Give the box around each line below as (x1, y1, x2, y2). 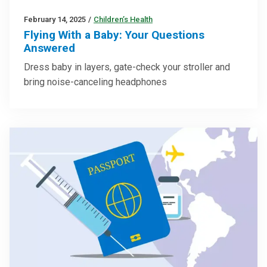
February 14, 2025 (24, 15, 86, 24)
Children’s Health (94, 15, 153, 24)
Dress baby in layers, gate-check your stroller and (24, 61, 230, 73)
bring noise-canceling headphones (24, 76, 167, 88)
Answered (24, 41, 75, 55)
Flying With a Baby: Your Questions (24, 28, 204, 42)
